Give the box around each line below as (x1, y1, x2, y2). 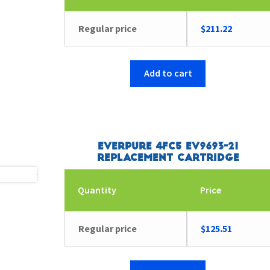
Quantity (78, 183, 117, 196)
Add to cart (143, 67, 192, 80)
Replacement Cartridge (96, 153, 239, 163)
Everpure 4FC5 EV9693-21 (97, 142, 239, 152)
